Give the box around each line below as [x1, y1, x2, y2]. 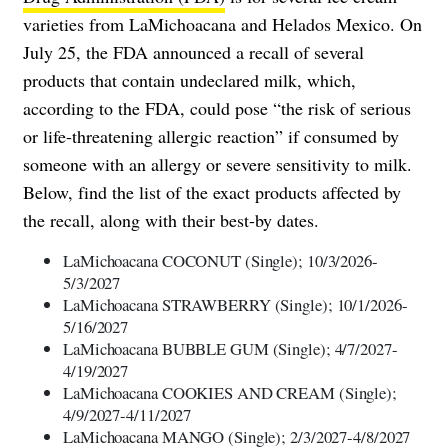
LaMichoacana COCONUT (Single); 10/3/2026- [63, 248, 378, 272]
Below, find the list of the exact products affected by [23, 179, 401, 204]
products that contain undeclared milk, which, [23, 67, 356, 92]
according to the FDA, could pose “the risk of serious [23, 95, 411, 120]
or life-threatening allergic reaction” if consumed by [23, 123, 399, 148]
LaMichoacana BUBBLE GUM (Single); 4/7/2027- [63, 336, 398, 360]
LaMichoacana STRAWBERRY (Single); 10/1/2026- [63, 292, 408, 316]
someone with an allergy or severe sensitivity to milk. [23, 151, 412, 176]
